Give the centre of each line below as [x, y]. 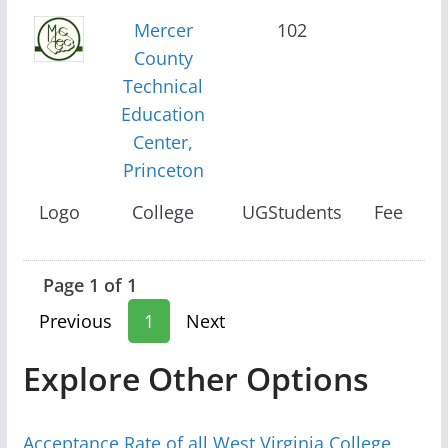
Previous [75, 320]
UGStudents [291, 211]
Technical [163, 85]
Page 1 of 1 [89, 284]
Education [163, 113]
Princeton [163, 169]
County [163, 57]
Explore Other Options [195, 378]
